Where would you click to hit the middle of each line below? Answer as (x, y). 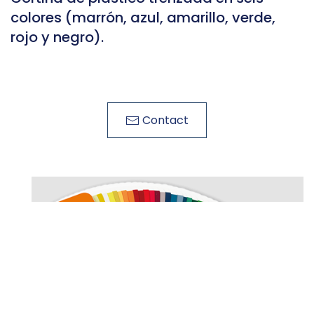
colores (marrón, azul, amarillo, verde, (143, 18)
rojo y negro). (57, 37)
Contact (165, 120)
